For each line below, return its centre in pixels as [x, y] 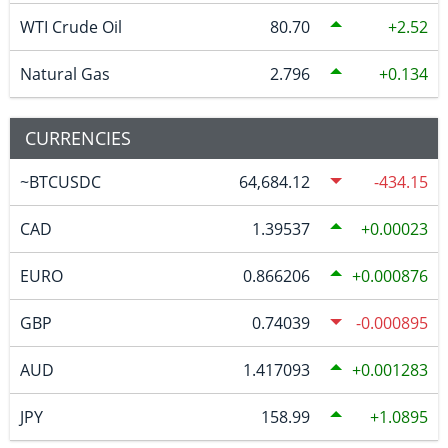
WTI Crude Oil [71, 26]
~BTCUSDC [60, 181]
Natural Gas [65, 73]
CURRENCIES [78, 137]
